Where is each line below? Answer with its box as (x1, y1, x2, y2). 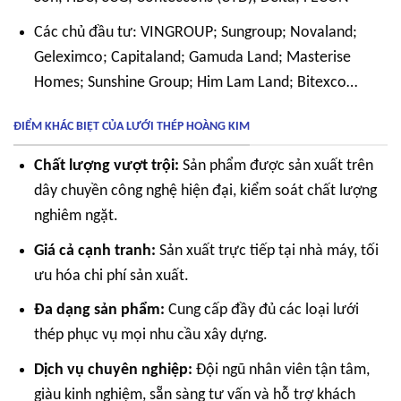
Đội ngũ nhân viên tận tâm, (192, 362, 371, 380)
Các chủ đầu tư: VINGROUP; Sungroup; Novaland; (34, 23, 358, 41)
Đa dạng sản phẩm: (34, 302, 166, 320)
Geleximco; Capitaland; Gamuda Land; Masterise (34, 48, 352, 66)
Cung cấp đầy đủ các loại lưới (165, 302, 360, 320)
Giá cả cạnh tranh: (34, 242, 157, 260)
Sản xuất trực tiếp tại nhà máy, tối (156, 242, 380, 260)
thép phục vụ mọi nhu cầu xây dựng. (34, 327, 269, 345)
